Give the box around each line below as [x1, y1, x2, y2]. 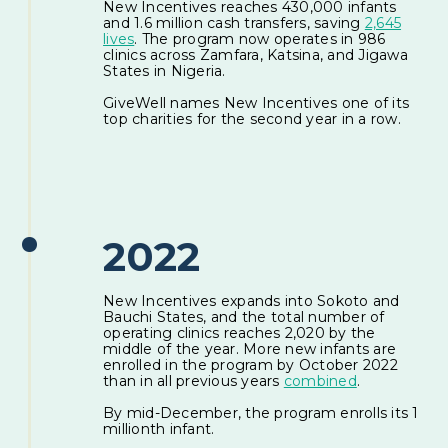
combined [283, 371, 357, 390]
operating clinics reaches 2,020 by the [103, 323, 376, 342]
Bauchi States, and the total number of [103, 307, 385, 326]
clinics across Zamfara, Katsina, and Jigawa [103, 45, 408, 64]
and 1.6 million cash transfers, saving [103, 13, 365, 32]
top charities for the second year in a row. [103, 109, 401, 128]
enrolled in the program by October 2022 [103, 355, 398, 374]
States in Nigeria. [103, 61, 230, 80]
